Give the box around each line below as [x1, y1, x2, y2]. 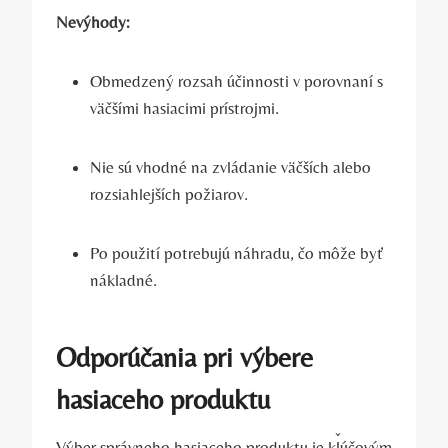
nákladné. [90, 270, 157, 291]
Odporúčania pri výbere [56, 341, 313, 374]
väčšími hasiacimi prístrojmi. [90, 98, 279, 119]
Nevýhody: [56, 12, 130, 33]
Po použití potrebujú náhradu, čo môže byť [90, 243, 383, 264]
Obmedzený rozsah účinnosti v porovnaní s [90, 71, 383, 92]
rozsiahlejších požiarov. [90, 184, 248, 205]
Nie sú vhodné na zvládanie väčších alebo [90, 157, 371, 178]
